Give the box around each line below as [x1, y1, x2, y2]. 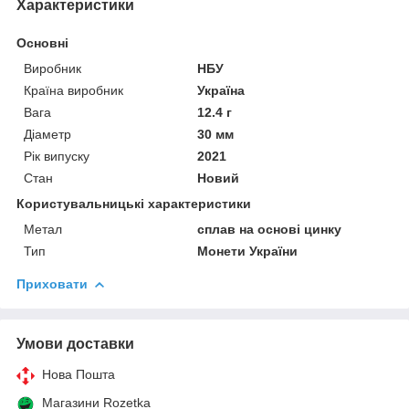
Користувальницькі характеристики [16, 195, 251, 211]
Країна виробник [24, 82, 123, 98]
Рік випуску [24, 148, 89, 163]
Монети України [197, 243, 299, 258]
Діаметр [24, 126, 71, 142]
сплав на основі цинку [197, 221, 342, 236]
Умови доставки [16, 335, 134, 351]
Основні [16, 35, 68, 50]
